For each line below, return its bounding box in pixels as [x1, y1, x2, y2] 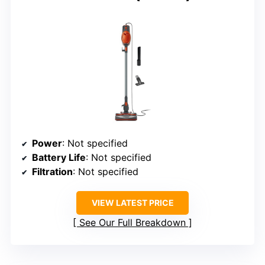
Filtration [32, 165, 73, 177]
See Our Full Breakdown [79, 216, 186, 228]
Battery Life [32, 151, 86, 163]
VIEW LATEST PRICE [91, 197, 174, 208]
